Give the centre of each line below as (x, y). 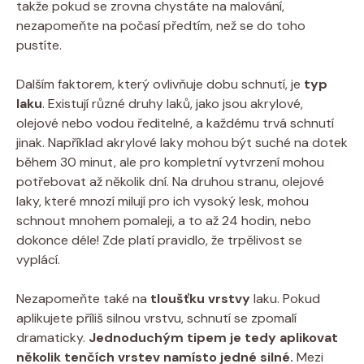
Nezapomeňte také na (83, 298)
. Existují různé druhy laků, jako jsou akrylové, (173, 103)
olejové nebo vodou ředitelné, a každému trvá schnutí (175, 123)
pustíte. (39, 45)
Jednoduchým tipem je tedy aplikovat (213, 337)
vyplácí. (38, 259)
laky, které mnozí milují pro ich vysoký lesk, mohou (162, 201)
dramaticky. (52, 337)
